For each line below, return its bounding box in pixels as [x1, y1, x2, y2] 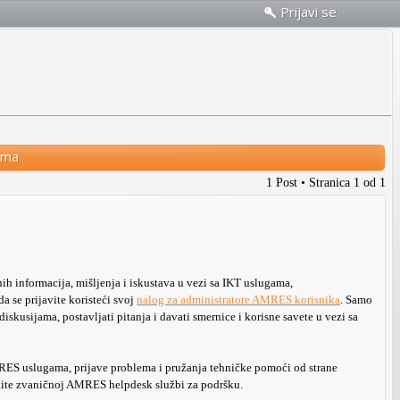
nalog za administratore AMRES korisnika [137, 293, 340, 306]
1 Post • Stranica [266, 176, 354, 189]
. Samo [340, 293, 372, 306]
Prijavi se [280, 3, 337, 21]
